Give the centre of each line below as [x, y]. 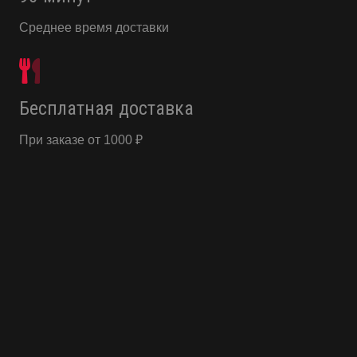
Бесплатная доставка [106, 109]
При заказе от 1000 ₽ [81, 140]
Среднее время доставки [94, 28]
